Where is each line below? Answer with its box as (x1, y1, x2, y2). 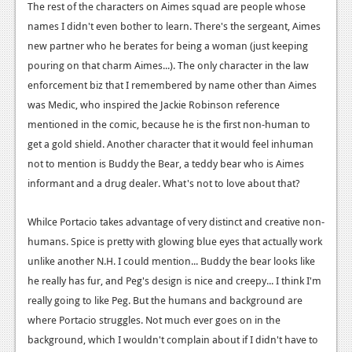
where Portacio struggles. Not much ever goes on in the (27, 313, 280, 328)
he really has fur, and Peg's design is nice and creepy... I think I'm (27, 273, 321, 288)
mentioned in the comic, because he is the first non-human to (27, 117, 310, 132)
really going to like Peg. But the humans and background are (27, 293, 302, 308)
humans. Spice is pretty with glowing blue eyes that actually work (27, 234, 322, 249)
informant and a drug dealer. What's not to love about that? (27, 176, 300, 191)
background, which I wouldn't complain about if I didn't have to (27, 332, 318, 347)
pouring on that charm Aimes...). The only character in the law (27, 58, 309, 73)
